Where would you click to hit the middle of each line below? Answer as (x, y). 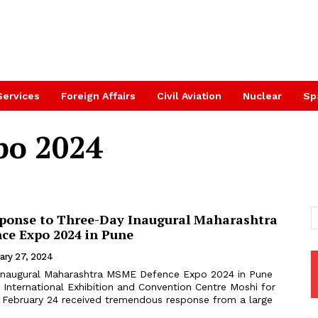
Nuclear (262, 96)
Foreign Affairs (98, 96)
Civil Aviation (189, 96)
